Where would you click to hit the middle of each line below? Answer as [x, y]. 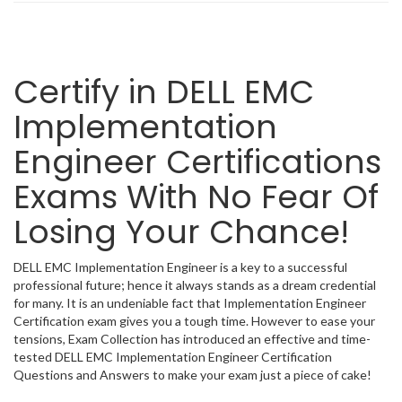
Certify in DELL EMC [164, 92]
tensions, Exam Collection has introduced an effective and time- [192, 339]
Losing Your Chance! [181, 232]
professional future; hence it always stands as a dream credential [195, 285]
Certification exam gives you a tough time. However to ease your [194, 321]
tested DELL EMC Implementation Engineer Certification [173, 357]
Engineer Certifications [197, 162]
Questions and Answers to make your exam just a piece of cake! [192, 375]
